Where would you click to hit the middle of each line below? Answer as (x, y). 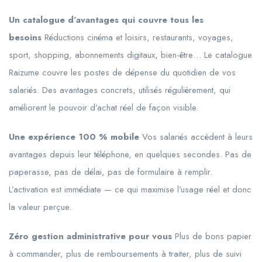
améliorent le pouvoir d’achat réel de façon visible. (104, 108)
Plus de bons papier (212, 237)
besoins (25, 38)
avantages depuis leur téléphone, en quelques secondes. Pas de (130, 155)
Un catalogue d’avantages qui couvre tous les (106, 20)
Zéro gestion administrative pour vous (90, 237)
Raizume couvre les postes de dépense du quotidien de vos (122, 73)
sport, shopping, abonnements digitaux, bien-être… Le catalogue (130, 55)
